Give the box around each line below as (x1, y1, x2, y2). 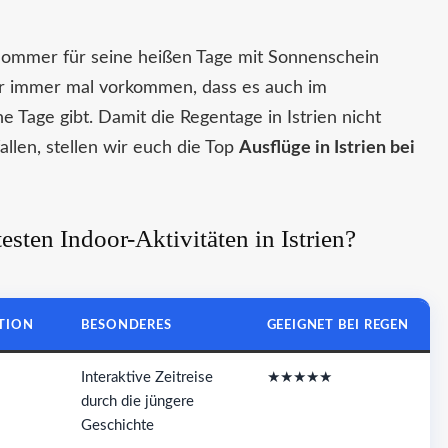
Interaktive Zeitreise (80, 369, 213, 385)
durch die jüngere (80, 393, 194, 409)
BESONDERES (80, 317, 172, 332)
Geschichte (80, 417, 154, 433)
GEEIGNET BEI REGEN (266, 317, 409, 332)
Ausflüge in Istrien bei (238, 138, 415, 157)
